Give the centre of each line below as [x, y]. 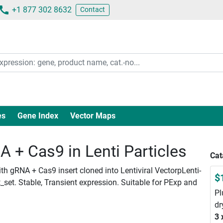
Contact [93, 9]
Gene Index [38, 115]
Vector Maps [93, 115]
